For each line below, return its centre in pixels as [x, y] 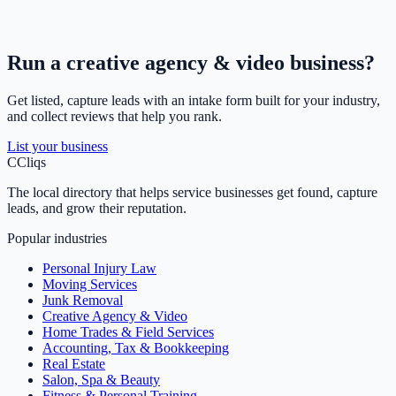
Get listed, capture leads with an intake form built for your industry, [194, 101]
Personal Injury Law [99, 269]
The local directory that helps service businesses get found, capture [192, 193]
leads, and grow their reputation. [97, 209]
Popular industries [57, 239]
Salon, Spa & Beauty [101, 380]
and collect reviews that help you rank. [114, 117]
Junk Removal [83, 301]
